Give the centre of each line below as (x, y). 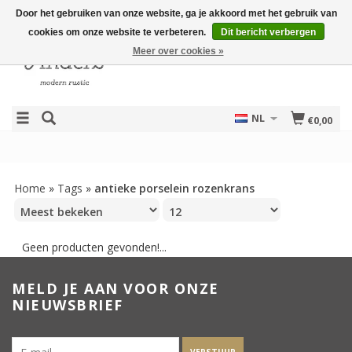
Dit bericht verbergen (268, 32)
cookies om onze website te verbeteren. (118, 32)
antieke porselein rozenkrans (174, 188)
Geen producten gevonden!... (94, 247)
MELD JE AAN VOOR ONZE (115, 288)
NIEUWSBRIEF (68, 305)
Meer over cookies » (178, 51)
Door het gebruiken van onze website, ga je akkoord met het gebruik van (176, 13)
